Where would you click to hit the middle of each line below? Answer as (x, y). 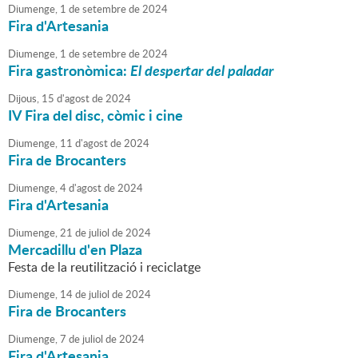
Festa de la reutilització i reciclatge (104, 267)
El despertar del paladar (202, 71)
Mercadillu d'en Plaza (75, 250)
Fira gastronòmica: (69, 71)
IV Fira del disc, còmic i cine (95, 115)
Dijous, (24, 99)
